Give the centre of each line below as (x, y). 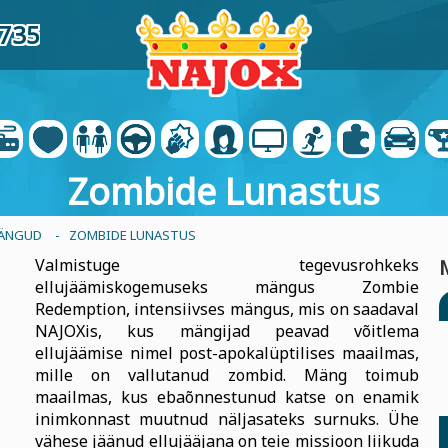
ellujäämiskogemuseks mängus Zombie (227, 287)
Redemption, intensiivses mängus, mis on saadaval (227, 309)
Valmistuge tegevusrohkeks (227, 265)
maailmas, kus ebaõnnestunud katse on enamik (227, 397)
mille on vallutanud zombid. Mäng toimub (227, 375)
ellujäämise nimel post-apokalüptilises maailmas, (227, 353)
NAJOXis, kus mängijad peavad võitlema (227, 331)
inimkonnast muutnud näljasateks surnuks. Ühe (227, 419)
